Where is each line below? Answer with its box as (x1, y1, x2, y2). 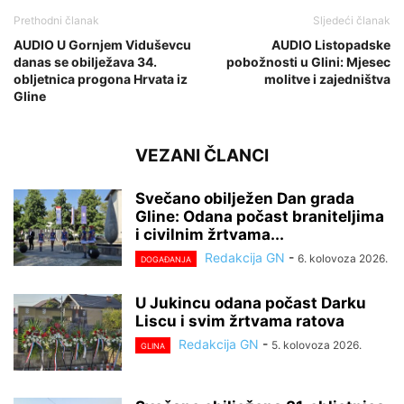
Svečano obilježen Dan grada (135, 188, 354, 207)
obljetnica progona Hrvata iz (14, 70, 188, 87)
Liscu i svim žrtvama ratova (135, 312, 344, 331)
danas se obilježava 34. (14, 53, 157, 69)
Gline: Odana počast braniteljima (135, 207, 384, 225)
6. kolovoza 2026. (298, 251, 388, 265)
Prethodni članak (14, 13, 99, 27)
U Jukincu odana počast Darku (135, 294, 366, 313)
